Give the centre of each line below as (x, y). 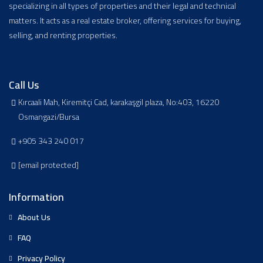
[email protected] (48, 165)
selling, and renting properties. (63, 35)
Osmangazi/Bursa (49, 117)
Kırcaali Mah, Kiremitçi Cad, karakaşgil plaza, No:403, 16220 (119, 102)
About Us (34, 217)
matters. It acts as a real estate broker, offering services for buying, (125, 20)
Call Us (24, 85)
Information (36, 197)
